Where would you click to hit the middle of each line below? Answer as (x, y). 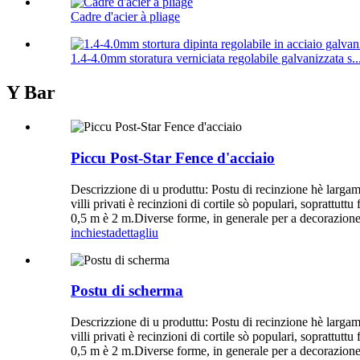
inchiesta (93, 232)
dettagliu (137, 232)
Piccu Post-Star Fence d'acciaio (173, 157)
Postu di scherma (127, 291)
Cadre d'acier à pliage (125, 17)
